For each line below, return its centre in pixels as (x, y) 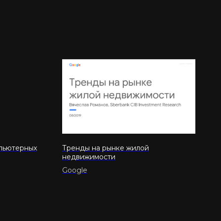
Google (75, 170)
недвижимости (89, 157)
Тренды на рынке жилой (106, 148)
